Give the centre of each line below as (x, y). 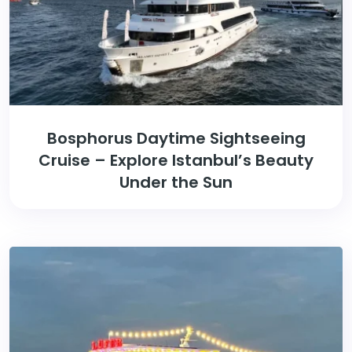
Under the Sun (176, 183)
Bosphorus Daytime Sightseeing (176, 139)
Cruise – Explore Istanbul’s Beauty (176, 161)
